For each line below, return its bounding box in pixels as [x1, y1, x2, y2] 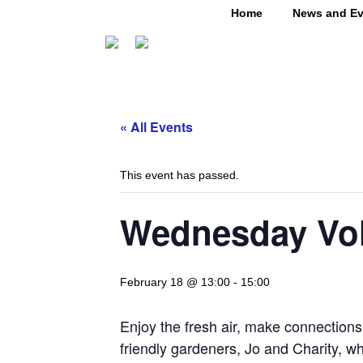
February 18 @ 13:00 [120, 275, 230, 289]
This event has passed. [120, 169, 239, 182]
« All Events [120, 117, 193, 137]
